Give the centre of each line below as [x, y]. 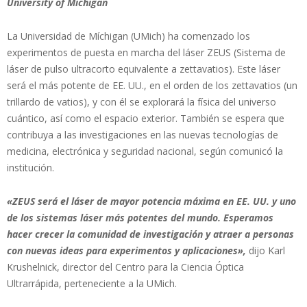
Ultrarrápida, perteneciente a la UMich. [92, 283]
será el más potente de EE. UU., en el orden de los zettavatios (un [152, 85]
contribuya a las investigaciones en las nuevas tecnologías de [143, 134]
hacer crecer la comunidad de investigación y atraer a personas [150, 234]
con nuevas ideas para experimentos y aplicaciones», [126, 250]
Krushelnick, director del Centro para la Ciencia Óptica [125, 267]
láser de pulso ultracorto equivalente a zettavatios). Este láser [144, 69]
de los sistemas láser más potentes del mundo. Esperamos [140, 217]
